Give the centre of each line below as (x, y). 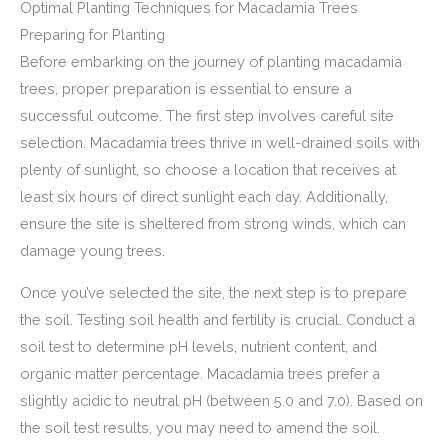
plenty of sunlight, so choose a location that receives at (208, 169)
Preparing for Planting (92, 34)
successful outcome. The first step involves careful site (207, 115)
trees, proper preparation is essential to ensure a (186, 88)
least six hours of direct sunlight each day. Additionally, (204, 196)
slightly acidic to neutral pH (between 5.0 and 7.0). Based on (221, 400)
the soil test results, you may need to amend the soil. (200, 427)
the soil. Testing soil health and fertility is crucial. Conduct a (217, 319)
